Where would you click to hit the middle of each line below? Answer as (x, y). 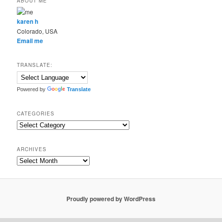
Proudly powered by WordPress (111, 198)
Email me (30, 40)
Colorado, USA (37, 31)
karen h (28, 21)
